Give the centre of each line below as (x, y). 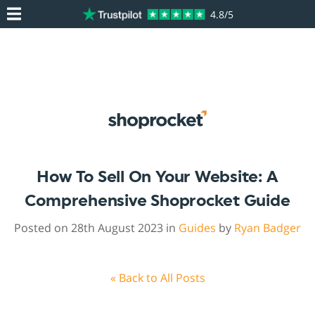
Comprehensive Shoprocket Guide (157, 201)
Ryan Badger (268, 228)
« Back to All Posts (157, 278)
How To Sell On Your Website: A (157, 177)
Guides (197, 228)
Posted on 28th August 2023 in (96, 228)
